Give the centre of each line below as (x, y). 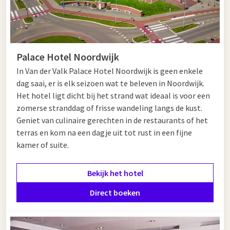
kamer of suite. (43, 145)
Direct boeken (115, 192)
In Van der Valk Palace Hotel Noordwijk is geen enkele (110, 71)
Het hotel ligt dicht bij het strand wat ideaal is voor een (113, 95)
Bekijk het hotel (115, 173)
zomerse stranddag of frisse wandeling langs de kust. (109, 108)
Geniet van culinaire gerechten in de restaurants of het (112, 120)
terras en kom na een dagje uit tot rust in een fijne (104, 132)
